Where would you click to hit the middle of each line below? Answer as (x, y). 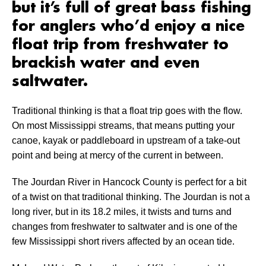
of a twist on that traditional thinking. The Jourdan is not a (131, 197)
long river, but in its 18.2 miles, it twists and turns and (122, 212)
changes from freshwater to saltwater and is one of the (125, 227)
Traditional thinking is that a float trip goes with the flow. (127, 111)
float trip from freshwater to (120, 45)
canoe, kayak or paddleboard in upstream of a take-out (126, 141)
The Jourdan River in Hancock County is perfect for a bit (129, 182)
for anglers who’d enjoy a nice (128, 27)
